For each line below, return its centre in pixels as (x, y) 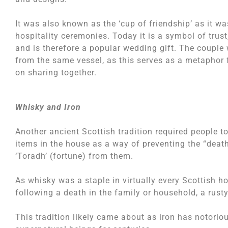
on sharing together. (56, 73)
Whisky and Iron (48, 107)
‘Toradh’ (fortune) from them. (74, 156)
